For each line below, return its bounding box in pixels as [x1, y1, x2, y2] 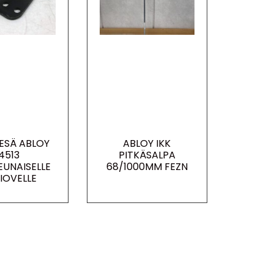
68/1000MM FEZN [106, 159, 188, 174]
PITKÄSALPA [118, 147, 176, 162]
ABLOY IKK [123, 136, 171, 150]
